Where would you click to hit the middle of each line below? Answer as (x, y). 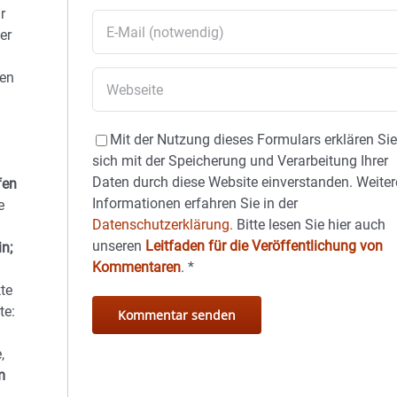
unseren (119, 246)
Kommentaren (137, 267)
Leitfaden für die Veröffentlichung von (265, 246)
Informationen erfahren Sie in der (195, 203)
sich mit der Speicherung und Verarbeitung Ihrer (241, 161)
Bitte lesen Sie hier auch (310, 225)
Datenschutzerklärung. (163, 225)
